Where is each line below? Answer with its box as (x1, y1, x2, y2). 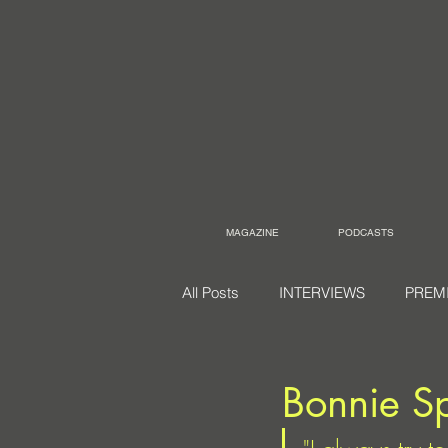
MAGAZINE (226, 226, 279, 239)
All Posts (182, 283, 239, 302)
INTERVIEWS (279, 283, 365, 302)
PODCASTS (338, 226, 394, 239)
